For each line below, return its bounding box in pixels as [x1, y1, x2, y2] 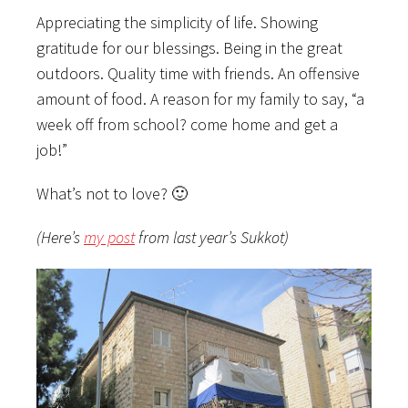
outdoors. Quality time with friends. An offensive [36, 62, 360, 84]
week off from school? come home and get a [36, 113, 338, 135]
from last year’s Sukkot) [135, 226, 289, 248]
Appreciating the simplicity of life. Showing [36, 11, 318, 33]
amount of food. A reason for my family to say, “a [36, 87, 364, 109]
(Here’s [36, 226, 84, 248]
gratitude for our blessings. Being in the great [36, 36, 342, 58]
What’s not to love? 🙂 [36, 182, 188, 204]
